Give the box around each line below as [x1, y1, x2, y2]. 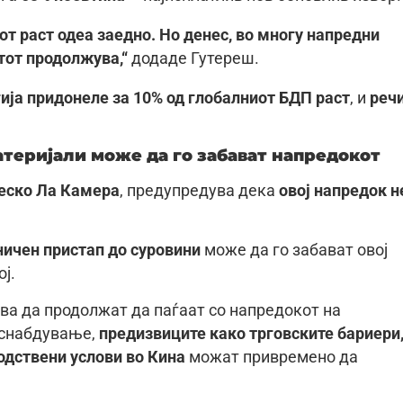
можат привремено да [185, 347, 358, 366]
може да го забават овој [201, 241, 388, 260]
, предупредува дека [120, 181, 279, 200]
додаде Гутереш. [128, 49, 259, 67]
